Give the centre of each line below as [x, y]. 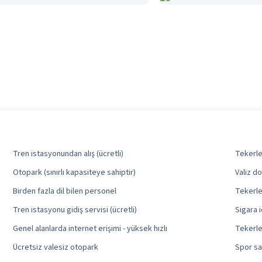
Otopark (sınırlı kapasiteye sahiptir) [74, 173]
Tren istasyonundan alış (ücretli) [68, 154]
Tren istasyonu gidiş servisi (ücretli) [75, 210]
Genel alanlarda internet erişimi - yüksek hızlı [90, 229]
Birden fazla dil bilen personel [64, 192]
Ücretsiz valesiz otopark [55, 248]
